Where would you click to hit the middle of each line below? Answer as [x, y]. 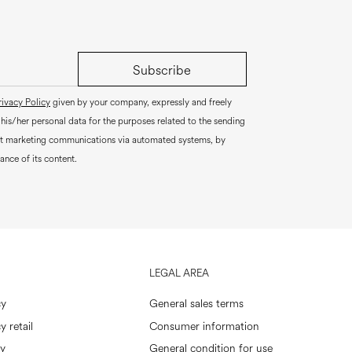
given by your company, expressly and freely [141, 103]
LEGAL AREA [179, 274]
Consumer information [204, 326]
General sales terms [196, 304]
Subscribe [162, 70]
